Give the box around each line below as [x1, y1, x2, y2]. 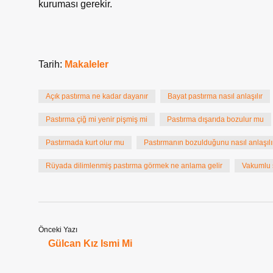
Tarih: [38, 59, 65, 69]
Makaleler [65, 59, 108, 69]
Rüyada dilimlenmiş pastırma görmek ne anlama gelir [46, 161, 222, 170]
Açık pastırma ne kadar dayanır [46, 92, 148, 101]
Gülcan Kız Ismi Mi [48, 238, 132, 249]
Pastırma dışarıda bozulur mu [167, 115, 264, 124]
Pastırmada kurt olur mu [46, 138, 124, 147]
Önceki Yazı [38, 225, 77, 234]
